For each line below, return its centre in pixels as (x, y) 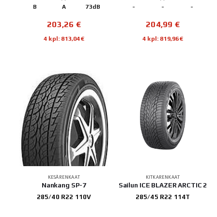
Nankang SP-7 (64, 185)
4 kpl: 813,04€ (64, 38)
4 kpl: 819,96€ (163, 38)
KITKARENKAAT (163, 177)
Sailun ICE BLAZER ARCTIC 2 (163, 185)
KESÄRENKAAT (64, 177)
